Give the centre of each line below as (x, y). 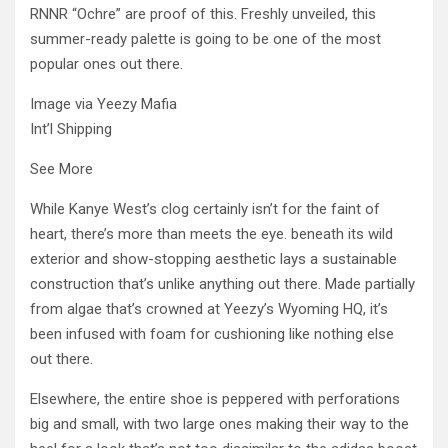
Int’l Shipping (71, 129)
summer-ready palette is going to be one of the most (205, 39)
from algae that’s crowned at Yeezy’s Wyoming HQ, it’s (209, 309)
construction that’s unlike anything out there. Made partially (222, 284)
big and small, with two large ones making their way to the (219, 424)
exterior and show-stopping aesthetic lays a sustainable (213, 259)
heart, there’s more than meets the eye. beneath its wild (211, 234)
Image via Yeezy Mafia (103, 104)
